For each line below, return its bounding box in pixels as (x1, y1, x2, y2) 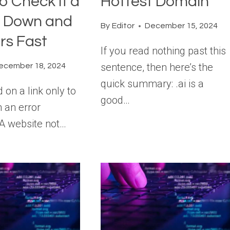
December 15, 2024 (144, 22, 218, 30)
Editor (111, 22, 135, 30)
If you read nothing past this (101, 45, 226, 57)
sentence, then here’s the (101, 61, 214, 74)
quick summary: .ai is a (101, 78, 204, 90)
